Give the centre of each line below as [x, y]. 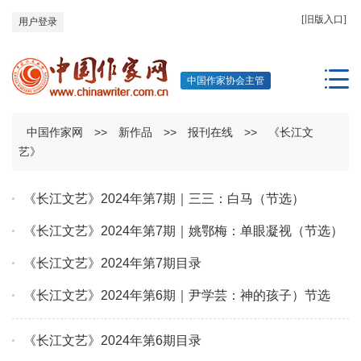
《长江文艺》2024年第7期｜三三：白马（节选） [164, 199]
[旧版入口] [324, 19]
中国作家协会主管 [226, 81]
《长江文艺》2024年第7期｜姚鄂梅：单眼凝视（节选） [183, 231]
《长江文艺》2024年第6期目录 [112, 341]
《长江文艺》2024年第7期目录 [112, 263]
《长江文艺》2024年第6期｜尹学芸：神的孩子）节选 [177, 296]
